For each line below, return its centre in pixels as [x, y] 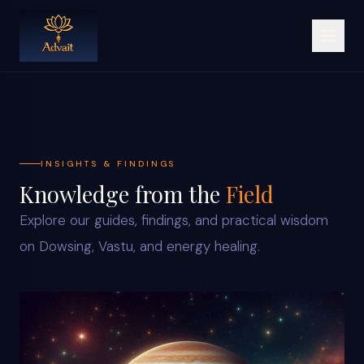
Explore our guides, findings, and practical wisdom [174, 221]
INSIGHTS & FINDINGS [108, 164]
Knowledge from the [123, 195]
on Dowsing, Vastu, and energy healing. [140, 247]
